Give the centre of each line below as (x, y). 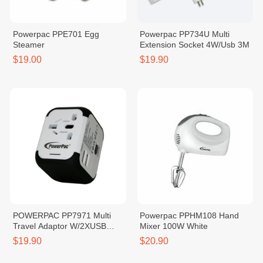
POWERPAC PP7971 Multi (62, 215)
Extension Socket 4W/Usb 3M (195, 45)
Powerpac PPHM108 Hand (190, 215)
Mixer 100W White (174, 226)
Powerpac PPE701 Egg (56, 34)
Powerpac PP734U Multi (185, 34)
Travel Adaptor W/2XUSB (59, 226)
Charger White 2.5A (49, 236)
